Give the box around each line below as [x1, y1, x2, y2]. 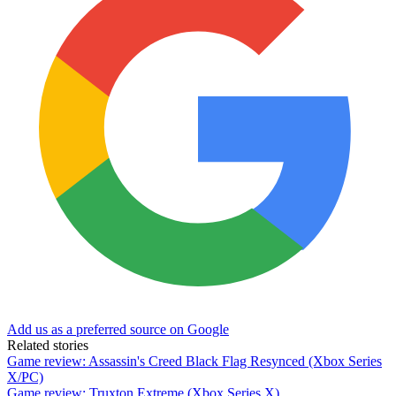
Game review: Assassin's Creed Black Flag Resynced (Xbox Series [7, 354, 382, 369]
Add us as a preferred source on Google [7, 322, 229, 338]
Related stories [7, 338, 88, 354]
